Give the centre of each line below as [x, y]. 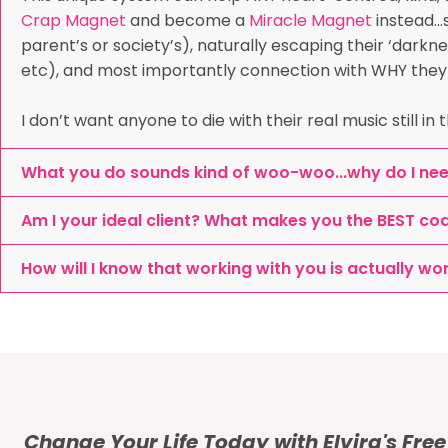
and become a [187, 21]
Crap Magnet [73, 21]
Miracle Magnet [310, 21]
